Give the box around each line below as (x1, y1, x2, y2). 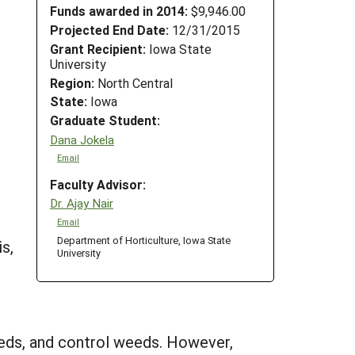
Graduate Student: (50, 112, 160, 129)
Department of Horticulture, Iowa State (56, 232, 231, 246)
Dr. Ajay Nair (50, 195, 113, 212)
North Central (94, 74, 173, 91)
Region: (50, 74, 94, 91)
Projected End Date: (50, 21, 169, 38)
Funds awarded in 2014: (50, 2, 188, 20)
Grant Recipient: (50, 40, 146, 57)
